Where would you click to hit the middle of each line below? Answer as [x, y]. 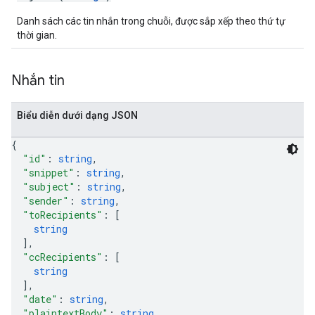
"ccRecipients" [63, 257]
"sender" [46, 201]
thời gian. [37, 35]
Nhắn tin [38, 81]
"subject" [49, 187]
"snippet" [49, 173]
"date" [40, 299]
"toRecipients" [63, 215]
